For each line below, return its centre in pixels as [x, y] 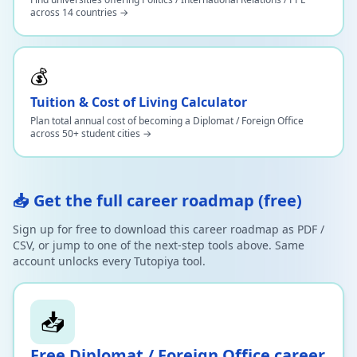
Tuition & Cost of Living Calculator [139, 102]
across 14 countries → [79, 12]
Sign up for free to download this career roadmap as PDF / [169, 229]
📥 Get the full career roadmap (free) [157, 200]
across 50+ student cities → [91, 133]
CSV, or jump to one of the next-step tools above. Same [159, 245]
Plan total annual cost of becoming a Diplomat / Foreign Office [167, 121]
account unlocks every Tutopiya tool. [109, 261]
